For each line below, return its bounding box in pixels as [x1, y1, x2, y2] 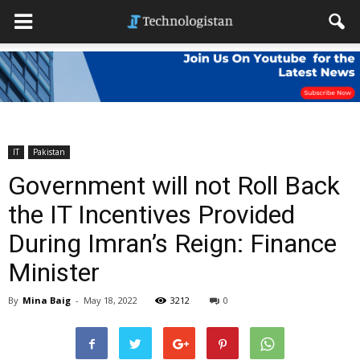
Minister [8, 257, 100, 288]
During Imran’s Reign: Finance [8, 228, 337, 259]
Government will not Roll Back [8, 170, 340, 201]
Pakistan [33, 146, 65, 157]
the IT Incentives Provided [8, 199, 295, 230]
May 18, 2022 [84, 294, 137, 306]
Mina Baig [22, 294, 71, 306]
